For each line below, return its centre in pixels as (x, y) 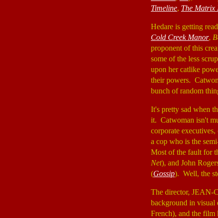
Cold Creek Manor (180, 37)
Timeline (164, 8)
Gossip (164, 173)
